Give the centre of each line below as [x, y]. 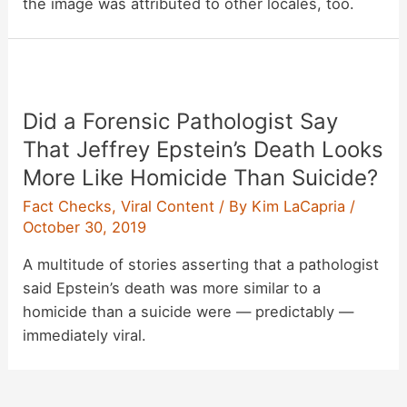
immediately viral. [85, 336]
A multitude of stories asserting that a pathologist [201, 265]
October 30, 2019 [85, 227]
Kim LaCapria [301, 206]
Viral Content [168, 206]
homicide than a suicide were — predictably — [189, 312]
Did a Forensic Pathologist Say [181, 122]
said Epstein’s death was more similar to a [172, 288]
